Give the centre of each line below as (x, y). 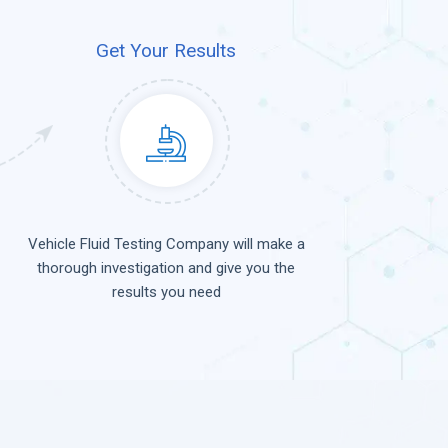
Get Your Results (166, 50)
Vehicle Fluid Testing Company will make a (166, 244)
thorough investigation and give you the (166, 268)
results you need (166, 292)
